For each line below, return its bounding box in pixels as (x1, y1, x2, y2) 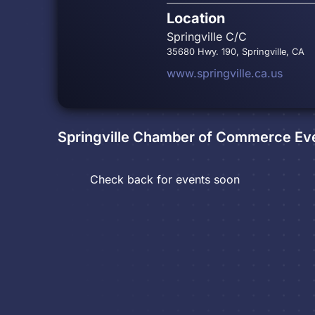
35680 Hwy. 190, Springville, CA (166, 46, 304, 57)
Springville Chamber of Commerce (58, 129, 291, 146)
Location (166, 10, 225, 27)
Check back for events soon (90, 172, 240, 186)
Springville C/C (166, 30, 247, 44)
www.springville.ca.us (166, 66, 283, 80)
